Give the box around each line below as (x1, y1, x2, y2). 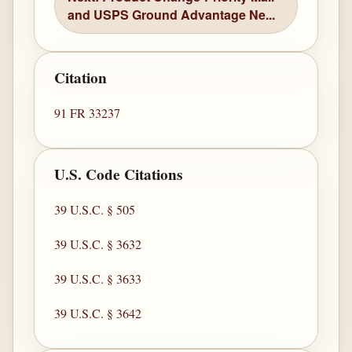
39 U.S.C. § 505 (54, 201, 136, 218)
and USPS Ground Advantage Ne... (68, 5, 276, 24)
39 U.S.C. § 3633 (54, 270, 142, 288)
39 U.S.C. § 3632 (54, 236, 142, 253)
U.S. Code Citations (54, 163, 183, 186)
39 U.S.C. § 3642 (54, 305, 142, 322)
